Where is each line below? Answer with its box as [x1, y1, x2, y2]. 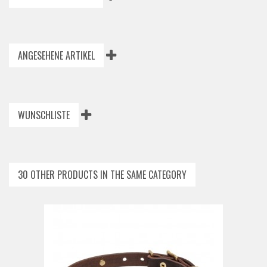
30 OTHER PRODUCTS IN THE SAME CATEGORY [18, 167, 187, 182]
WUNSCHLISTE [18, 108, 70, 122]
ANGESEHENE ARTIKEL [18, 48, 95, 63]
